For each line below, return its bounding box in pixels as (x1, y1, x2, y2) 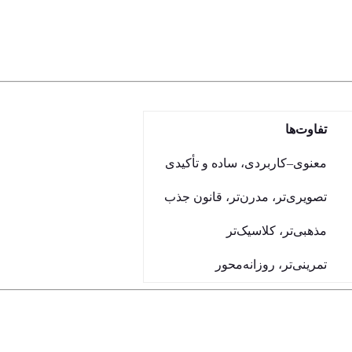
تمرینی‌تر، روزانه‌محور (215, 258, 327, 271)
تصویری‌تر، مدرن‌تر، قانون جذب (164, 190, 327, 203)
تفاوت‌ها (285, 123, 327, 136)
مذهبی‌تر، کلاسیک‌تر (226, 224, 327, 237)
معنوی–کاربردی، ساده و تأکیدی (165, 156, 327, 170)
